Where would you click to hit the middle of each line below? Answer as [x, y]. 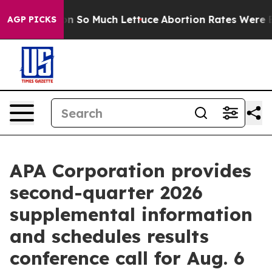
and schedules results [109, 236]
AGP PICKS [32, 19]
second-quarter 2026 [106, 192]
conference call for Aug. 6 [127, 258]
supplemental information [131, 214]
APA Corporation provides [131, 171]
